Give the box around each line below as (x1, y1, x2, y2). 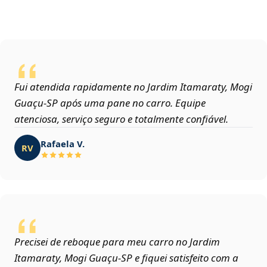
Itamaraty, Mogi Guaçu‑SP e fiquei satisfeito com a (14, 251, 238, 265)
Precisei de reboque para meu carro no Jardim (14, 235, 220, 249)
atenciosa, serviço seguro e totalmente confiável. (14, 112, 228, 126)
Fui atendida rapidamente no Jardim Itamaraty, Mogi (14, 80, 252, 94)
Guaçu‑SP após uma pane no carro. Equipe (14, 96, 206, 110)
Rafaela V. (41, 137, 85, 150)
